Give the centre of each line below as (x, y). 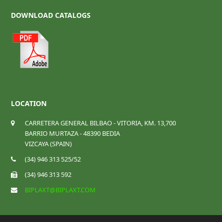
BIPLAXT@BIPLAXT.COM (60, 190)
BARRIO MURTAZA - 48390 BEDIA (73, 134)
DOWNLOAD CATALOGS (51, 15)
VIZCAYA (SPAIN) (49, 144)
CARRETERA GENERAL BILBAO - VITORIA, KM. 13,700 (101, 123)
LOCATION (29, 104)
